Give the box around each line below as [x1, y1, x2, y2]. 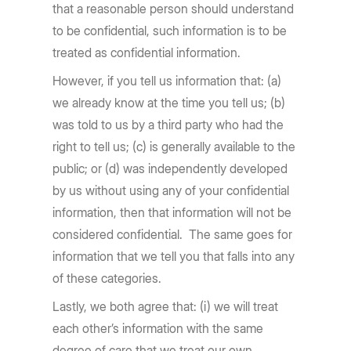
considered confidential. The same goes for [52, 226, 293, 242]
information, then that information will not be [52, 204, 292, 220]
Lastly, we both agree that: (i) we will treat [52, 299, 279, 314]
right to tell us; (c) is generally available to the [52, 139, 296, 154]
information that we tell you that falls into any [52, 248, 295, 264]
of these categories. [52, 270, 162, 286]
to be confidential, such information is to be [52, 23, 288, 38]
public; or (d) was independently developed [52, 161, 288, 176]
